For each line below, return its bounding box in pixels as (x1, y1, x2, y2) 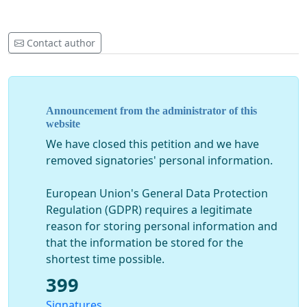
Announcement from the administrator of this (46, 105, 257, 117)
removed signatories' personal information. (46, 153, 273, 169)
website (46, 118, 80, 130)
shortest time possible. (46, 251, 164, 267)
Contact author (27, 36, 95, 50)
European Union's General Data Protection (46, 186, 268, 201)
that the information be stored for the (46, 235, 243, 251)
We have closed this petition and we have (46, 136, 259, 152)
